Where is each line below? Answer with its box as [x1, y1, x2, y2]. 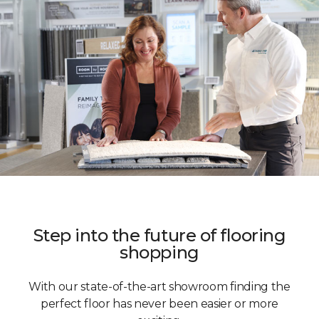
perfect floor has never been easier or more [40, 296, 279, 310]
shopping [120, 241, 199, 263]
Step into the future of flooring [33, 224, 286, 246]
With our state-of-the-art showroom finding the [28, 279, 291, 293]
